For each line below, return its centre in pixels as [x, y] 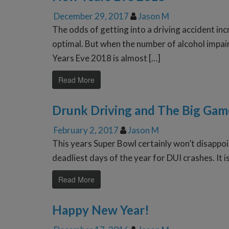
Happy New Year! [101, 210]
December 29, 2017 [91, 16]
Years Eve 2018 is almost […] [106, 58]
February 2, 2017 [86, 130]
